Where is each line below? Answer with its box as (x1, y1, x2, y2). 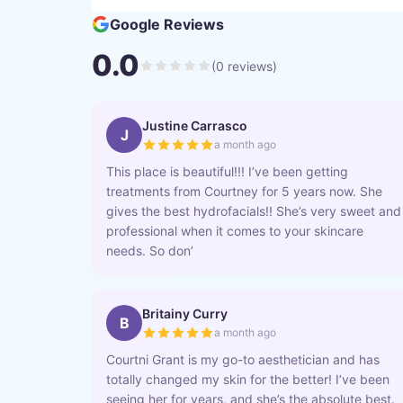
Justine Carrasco (142, 118, 247, 133)
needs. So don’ (106, 243, 193, 258)
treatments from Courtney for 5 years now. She (106, 184, 382, 199)
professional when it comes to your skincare (106, 223, 363, 238)
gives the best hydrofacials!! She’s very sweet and (106, 203, 401, 219)
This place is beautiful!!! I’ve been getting (106, 164, 348, 179)
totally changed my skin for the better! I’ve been (106, 372, 390, 387)
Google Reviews (110, 15, 224, 33)
